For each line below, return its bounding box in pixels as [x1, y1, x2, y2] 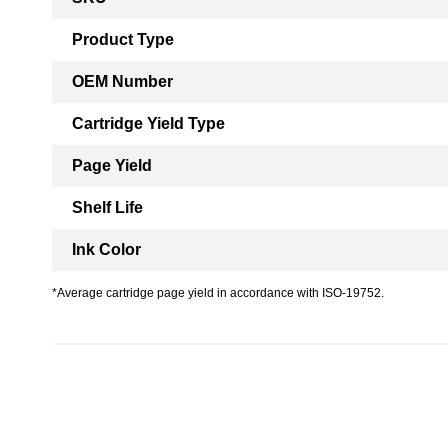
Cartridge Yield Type [72, 115, 225, 132]
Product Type [72, 31, 174, 48]
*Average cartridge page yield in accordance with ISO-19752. [52, 286, 384, 300]
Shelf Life [72, 199, 143, 216]
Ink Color [72, 241, 141, 258]
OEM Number [72, 73, 173, 90]
